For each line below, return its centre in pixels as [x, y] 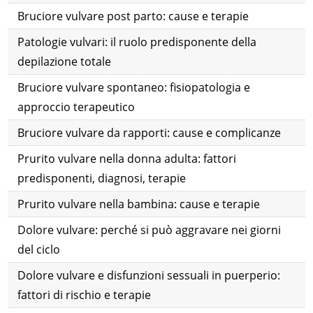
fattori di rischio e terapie [85, 295]
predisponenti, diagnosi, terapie [102, 179]
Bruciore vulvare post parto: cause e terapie [133, 16]
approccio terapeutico [77, 107]
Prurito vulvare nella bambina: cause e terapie [139, 204]
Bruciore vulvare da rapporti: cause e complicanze [150, 133]
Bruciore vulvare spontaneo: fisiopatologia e [134, 88]
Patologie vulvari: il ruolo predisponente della [137, 42]
